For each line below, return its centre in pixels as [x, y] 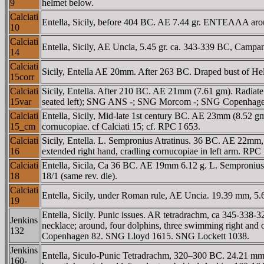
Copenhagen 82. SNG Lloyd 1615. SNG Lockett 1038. [146, 236]
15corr [22, 77]
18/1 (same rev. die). [80, 176]
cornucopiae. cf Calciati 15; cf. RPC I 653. [121, 126]
